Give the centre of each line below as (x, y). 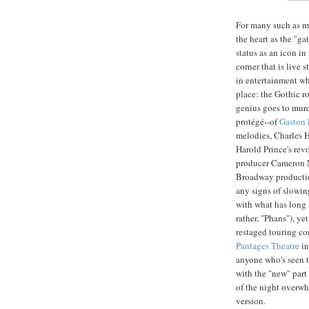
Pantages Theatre (268, 245)
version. (251, 300)
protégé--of (258, 121)
